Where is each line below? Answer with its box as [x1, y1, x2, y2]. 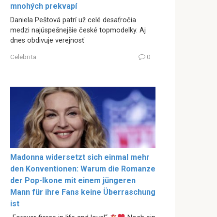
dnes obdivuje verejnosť [10, 36, 84, 45]
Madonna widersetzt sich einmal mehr [10, 153, 150, 162]
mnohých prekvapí [10, 1, 77, 11]
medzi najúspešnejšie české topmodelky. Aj [10, 26, 146, 35]
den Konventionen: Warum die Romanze [10, 164, 155, 174]
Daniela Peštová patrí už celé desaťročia [10, 16, 136, 25]
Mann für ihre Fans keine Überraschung [10, 187, 155, 197]
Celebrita [10, 52, 36, 61]
